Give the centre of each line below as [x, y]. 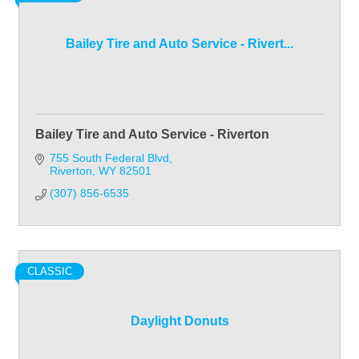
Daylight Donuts [179, 321]
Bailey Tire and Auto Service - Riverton [152, 134]
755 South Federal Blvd [109, 157]
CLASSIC [50, 271]
